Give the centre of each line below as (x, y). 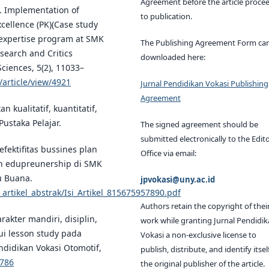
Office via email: (168, 153)
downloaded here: (173, 57)
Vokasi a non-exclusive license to (198, 235)
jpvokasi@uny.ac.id (178, 180)
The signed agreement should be (199, 125)
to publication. (166, 17)
